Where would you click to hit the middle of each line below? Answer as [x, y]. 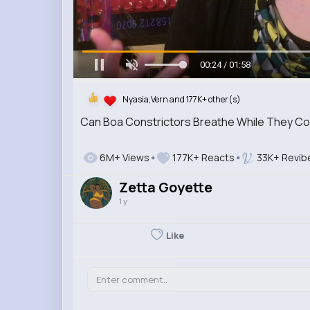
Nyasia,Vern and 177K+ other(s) [181, 100]
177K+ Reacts [203, 157]
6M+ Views [123, 157]
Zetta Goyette [165, 187]
